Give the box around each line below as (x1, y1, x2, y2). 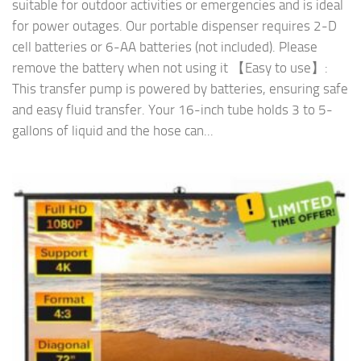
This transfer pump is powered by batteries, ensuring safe (12, 81, 348, 98)
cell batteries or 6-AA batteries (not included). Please (12, 39, 317, 56)
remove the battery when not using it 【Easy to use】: (12, 60, 328, 77)
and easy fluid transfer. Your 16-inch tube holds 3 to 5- (12, 102, 333, 118)
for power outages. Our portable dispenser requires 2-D (12, 18, 337, 35)
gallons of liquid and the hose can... (12, 122, 214, 139)
